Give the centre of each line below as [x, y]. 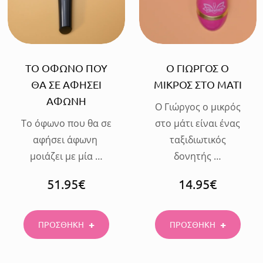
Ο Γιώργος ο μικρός [198, 107]
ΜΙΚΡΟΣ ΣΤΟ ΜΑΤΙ [198, 85]
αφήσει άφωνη [66, 140]
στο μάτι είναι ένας [198, 124]
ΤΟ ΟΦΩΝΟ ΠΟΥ [66, 68]
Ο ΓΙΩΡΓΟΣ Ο [198, 68]
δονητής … [198, 156]
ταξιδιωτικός [198, 140]
